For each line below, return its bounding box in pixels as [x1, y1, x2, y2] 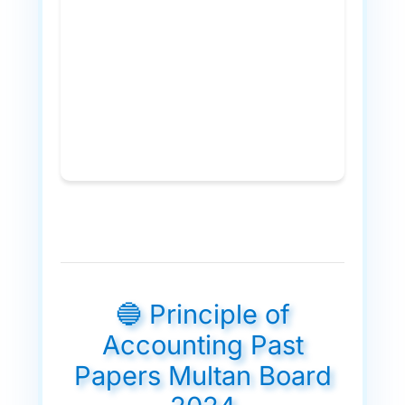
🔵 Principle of [115, 297, 290, 330]
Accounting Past [101, 328, 304, 361]
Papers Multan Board [73, 359, 332, 391]
